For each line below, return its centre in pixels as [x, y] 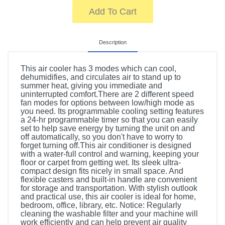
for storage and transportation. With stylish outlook [109, 188]
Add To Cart [113, 12]
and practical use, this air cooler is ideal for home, [108, 197]
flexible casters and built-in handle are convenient [109, 180]
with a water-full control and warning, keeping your [110, 154]
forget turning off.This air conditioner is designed [106, 145]
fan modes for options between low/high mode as [107, 103]
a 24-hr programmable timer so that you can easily [109, 120]
